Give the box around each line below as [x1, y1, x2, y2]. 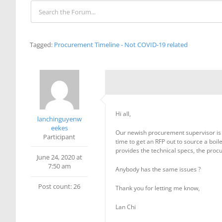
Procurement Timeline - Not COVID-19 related [54, 40, 188, 49]
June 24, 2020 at [36, 153, 82, 162]
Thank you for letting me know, [115, 184, 200, 192]
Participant [43, 132, 75, 141]
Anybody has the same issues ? [115, 165, 201, 173]
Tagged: [30, 40, 54, 49]
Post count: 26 [38, 182, 80, 191]
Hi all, [115, 110, 131, 118]
